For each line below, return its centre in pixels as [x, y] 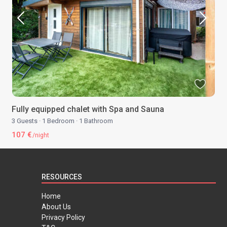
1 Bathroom [96, 121]
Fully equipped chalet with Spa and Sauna [88, 109]
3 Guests [26, 121]
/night [40, 136]
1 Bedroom [59, 121]
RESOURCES [62, 177]
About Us [56, 207]
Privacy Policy [64, 218]
